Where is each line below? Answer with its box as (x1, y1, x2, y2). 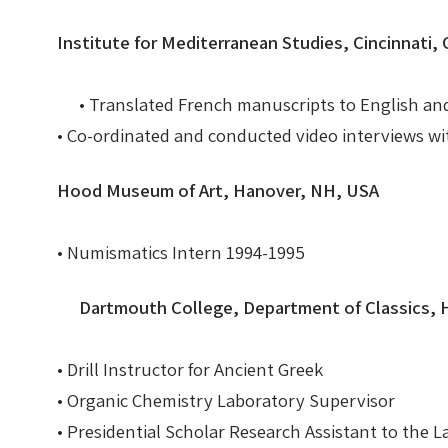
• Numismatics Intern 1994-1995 (57, 239, 305, 264)
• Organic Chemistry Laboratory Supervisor (57, 387, 406, 412)
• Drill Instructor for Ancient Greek (57, 356, 334, 381)
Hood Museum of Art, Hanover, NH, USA (57, 177, 379, 202)
